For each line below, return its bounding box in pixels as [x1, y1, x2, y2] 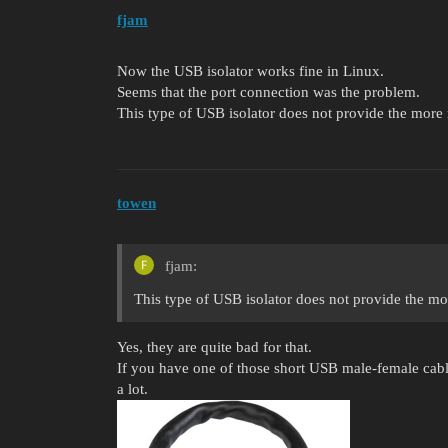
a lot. [117, 380, 148, 397]
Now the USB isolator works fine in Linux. [117, 63, 384, 80]
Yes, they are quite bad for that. [117, 338, 312, 355]
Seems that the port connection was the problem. [117, 84, 420, 101]
